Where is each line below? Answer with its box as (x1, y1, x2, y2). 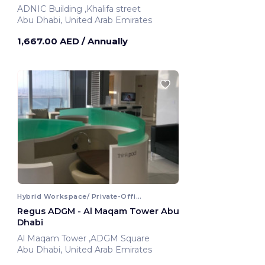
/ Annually (82, 35, 128, 47)
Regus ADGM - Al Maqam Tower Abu (17, 206, 179, 217)
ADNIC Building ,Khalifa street (85, 4, 143, 15)
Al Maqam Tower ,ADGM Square (89, 233, 152, 244)
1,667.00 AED (17, 35, 82, 47)
